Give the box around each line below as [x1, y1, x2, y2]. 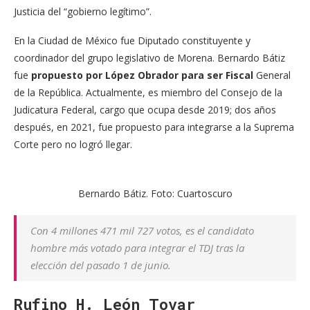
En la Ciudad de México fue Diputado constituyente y [14, 34, 250, 48]
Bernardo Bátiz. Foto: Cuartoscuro [77, 187, 232, 201]
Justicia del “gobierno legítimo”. [14, 5, 152, 19]
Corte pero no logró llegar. [14, 138, 132, 152]
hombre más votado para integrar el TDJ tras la [30, 241, 244, 255]
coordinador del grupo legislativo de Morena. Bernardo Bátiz [14, 51, 285, 65]
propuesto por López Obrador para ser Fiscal [31, 69, 253, 82]
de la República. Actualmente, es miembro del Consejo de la [14, 86, 282, 100]
